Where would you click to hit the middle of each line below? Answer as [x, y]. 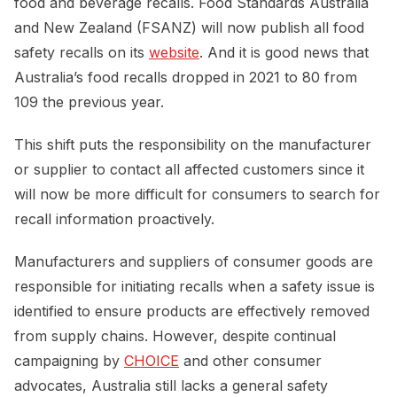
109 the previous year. [89, 102]
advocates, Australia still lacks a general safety [171, 386]
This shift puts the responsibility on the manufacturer [193, 145]
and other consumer [250, 361]
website [174, 53]
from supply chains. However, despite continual [175, 336]
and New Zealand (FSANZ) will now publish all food [189, 28]
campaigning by [69, 361]
